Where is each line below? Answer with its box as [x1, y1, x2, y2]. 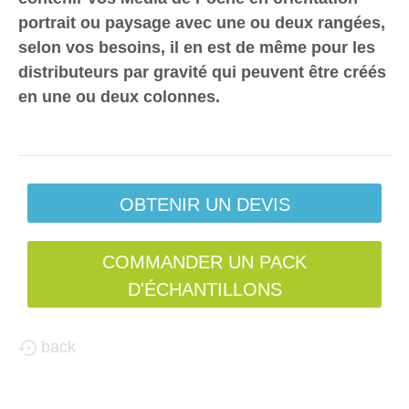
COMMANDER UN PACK [102, 251, 307, 272]
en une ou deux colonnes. [18, 87, 220, 106]
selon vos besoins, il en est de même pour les [18, 37, 375, 57]
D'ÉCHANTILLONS [127, 278, 282, 299]
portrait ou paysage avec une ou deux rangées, [18, 13, 385, 32]
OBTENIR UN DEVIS [119, 194, 290, 215]
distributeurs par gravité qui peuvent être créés [18, 62, 386, 81]
